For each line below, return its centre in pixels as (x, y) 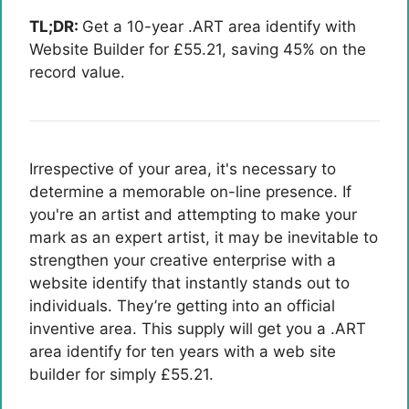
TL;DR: (56, 26)
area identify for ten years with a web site (183, 351)
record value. (77, 72)
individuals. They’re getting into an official (182, 306)
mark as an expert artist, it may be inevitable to (204, 237)
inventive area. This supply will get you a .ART (198, 329)
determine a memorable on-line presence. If (190, 192)
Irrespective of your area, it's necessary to (183, 169)
